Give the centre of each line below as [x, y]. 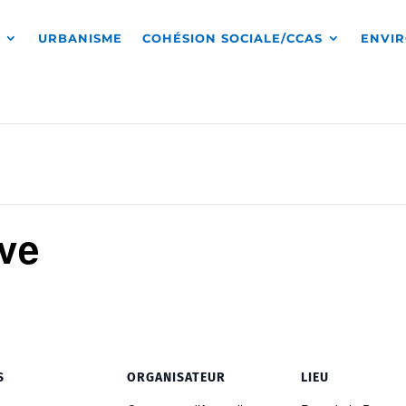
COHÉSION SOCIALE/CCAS [233, 38]
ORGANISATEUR [176, 377]
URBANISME [81, 38]
